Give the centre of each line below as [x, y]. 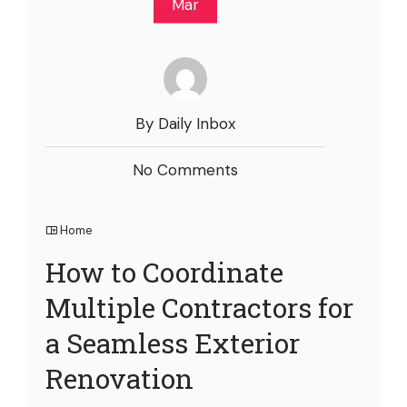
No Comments [185, 169]
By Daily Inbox [185, 123]
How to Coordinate [164, 272]
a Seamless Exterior [173, 342]
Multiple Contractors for [199, 307]
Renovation [119, 378]
